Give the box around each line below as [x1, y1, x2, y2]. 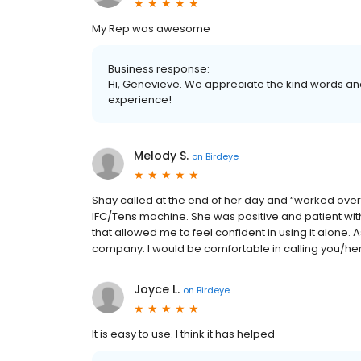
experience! [108, 92, 172, 107]
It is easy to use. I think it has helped [92, 326, 275, 342]
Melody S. [134, 147, 189, 164]
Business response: [108, 61, 210, 77]
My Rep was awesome [92, 21, 210, 36]
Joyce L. [134, 281, 180, 297]
